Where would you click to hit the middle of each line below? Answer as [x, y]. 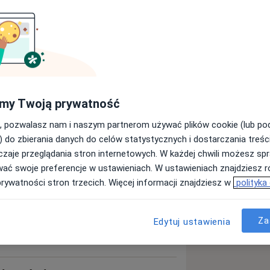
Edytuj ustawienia [192, 222]
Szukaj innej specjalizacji [109, 86]
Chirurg [85, 62]
